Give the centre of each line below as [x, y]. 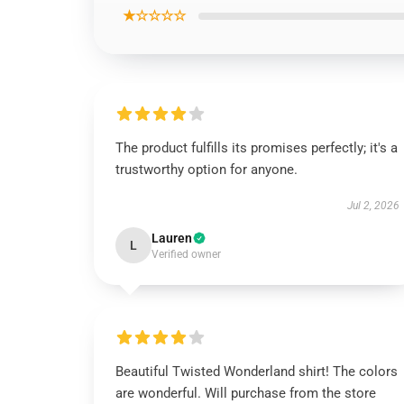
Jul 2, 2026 [373, 206]
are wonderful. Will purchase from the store [246, 393]
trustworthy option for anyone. [207, 170]
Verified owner [186, 254]
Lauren [172, 238]
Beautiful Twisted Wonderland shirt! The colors [257, 372]
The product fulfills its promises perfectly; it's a [257, 148]
